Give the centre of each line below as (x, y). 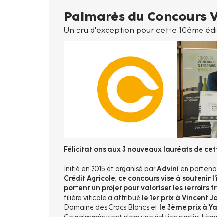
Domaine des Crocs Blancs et (111, 208)
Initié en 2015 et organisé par (110, 169)
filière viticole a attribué (103, 198)
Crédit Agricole (90, 179)
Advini (168, 169)
